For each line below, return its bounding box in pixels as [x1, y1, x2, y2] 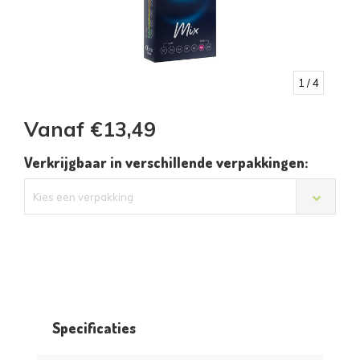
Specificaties [52, 318, 136, 337]
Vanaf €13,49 [24, 116, 156, 141]
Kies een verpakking [33, 190, 133, 203]
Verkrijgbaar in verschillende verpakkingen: [24, 153, 308, 171]
